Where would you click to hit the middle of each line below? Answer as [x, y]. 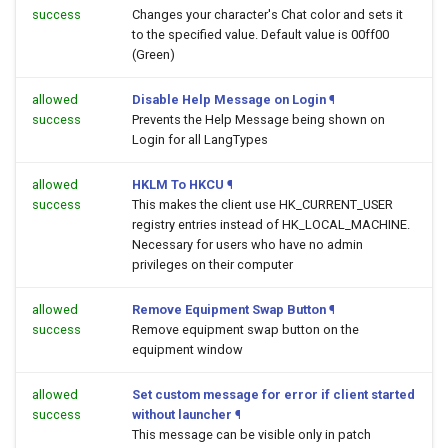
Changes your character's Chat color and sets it [267, 14]
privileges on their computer [212, 264]
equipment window [187, 349]
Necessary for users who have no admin [247, 244]
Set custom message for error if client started [273, 394]
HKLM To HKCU [178, 184]
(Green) [153, 54]
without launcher [182, 414]
